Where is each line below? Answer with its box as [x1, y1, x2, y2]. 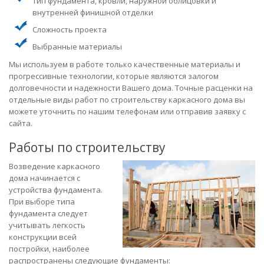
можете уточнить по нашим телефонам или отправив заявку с [9, 105, 246, 117]
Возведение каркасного [9, 160, 100, 171]
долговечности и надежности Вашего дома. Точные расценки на [9, 82, 253, 93]
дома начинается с [9, 172, 80, 183]
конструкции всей [9, 231, 77, 242]
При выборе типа [9, 196, 75, 207]
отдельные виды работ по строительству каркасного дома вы [9, 94, 245, 105]
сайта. [9, 117, 32, 128]
